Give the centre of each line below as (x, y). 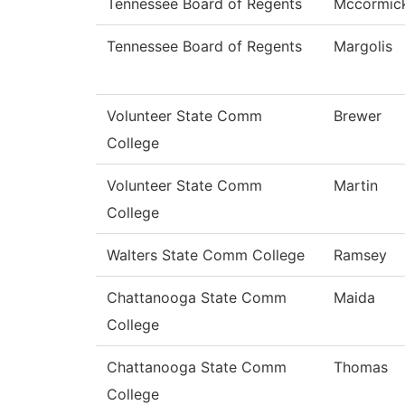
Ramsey (360, 255)
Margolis (363, 47)
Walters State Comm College (206, 255)
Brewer (358, 116)
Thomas (361, 367)
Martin (356, 186)
